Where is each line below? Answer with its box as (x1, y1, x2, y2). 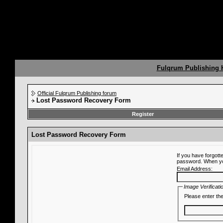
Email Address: (177, 166, 213, 172)
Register (131, 111, 154, 117)
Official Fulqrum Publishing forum (37, 90, 116, 96)
